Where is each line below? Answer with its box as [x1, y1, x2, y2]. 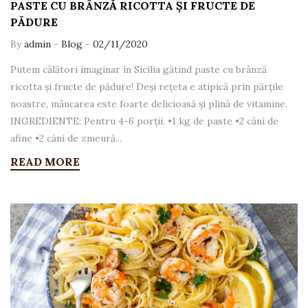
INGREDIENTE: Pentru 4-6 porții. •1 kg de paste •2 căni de [10, 115, 278, 128]
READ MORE [10, 155, 80, 169]
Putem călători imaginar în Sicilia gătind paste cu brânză [10, 63, 267, 76]
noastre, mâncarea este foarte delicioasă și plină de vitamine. [10, 98, 287, 111]
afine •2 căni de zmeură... [10, 132, 122, 145]
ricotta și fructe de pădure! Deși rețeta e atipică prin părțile [10, 80, 283, 93]
